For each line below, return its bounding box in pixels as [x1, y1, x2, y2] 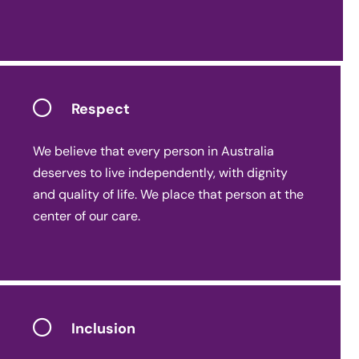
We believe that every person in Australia [33, 142, 275, 159]
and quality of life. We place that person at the [33, 185, 305, 203]
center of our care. [33, 207, 141, 224]
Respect [71, 99, 131, 119]
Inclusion [71, 319, 136, 339]
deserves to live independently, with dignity [33, 163, 288, 181]
